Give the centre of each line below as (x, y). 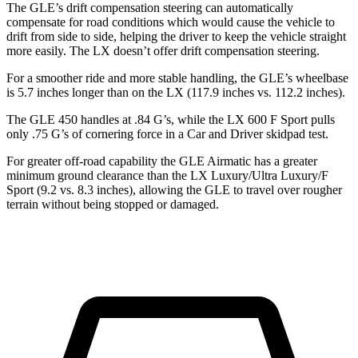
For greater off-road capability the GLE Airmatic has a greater (162, 161)
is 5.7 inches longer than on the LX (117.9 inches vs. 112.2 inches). (176, 92)
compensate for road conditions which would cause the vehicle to (171, 22)
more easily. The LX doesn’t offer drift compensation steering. (163, 50)
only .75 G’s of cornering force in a (97, 133)
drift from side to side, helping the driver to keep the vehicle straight (176, 36)
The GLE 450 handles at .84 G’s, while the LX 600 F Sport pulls (171, 119)
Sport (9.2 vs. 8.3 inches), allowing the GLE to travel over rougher (174, 189)
